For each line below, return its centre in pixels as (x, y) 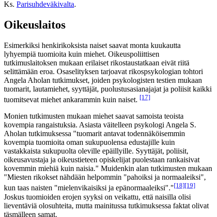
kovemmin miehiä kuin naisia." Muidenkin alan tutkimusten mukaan (108, 169)
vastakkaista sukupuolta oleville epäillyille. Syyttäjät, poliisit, (96, 151)
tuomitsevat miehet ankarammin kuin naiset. (72, 100)
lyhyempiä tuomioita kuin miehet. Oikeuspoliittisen (82, 54)
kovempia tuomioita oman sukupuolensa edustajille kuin (89, 142)
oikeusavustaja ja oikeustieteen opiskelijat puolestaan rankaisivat (102, 160)
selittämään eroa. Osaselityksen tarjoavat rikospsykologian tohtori (103, 71)
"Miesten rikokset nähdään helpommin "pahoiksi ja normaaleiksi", (105, 177)
